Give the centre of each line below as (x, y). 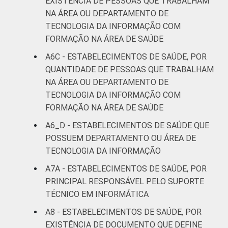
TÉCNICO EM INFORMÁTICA (97, 194)
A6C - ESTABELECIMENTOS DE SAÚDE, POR (126, 56)
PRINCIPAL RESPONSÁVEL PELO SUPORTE (125, 181)
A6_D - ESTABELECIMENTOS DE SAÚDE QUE (127, 125)
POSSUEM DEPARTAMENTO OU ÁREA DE (121, 138)
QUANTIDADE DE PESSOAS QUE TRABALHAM (130, 69)
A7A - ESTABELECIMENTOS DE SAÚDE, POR (126, 168)
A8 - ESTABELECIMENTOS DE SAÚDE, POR (123, 212)
